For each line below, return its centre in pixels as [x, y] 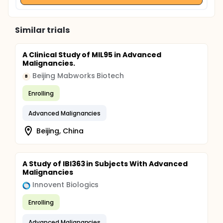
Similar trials [42, 30]
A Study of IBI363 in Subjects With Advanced [105, 164]
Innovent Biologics [66, 185]
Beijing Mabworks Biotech [78, 76]
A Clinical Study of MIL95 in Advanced [92, 55]
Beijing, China [60, 131]
